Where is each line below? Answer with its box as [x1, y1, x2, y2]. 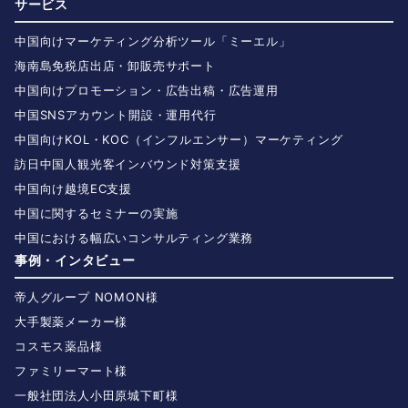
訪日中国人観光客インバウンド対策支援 [15, 157, 241, 172]
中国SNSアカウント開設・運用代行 [15, 107, 217, 123]
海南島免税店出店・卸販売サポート [15, 58, 216, 74]
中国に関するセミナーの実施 [15, 206, 178, 221]
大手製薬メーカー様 [15, 314, 128, 330]
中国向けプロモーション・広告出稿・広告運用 [15, 83, 279, 98]
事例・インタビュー [15, 252, 136, 269]
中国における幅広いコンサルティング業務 [15, 230, 254, 246]
